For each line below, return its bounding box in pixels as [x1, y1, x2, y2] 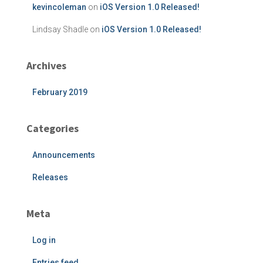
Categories [26, 122, 79, 135]
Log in [32, 235, 56, 245]
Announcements [32, 150, 95, 160]
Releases [32, 173, 68, 182]
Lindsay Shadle [32, 25, 88, 34]
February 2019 [32, 87, 87, 97]
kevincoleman [32, 2, 86, 12]
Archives [26, 59, 66, 72]
